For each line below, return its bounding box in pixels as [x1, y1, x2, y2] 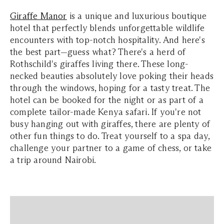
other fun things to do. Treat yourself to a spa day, [10, 130, 210, 141]
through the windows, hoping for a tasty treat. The [10, 82, 210, 93]
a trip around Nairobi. [10, 154, 96, 165]
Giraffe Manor [10, 10, 67, 21]
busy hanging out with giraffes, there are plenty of [10, 118, 210, 129]
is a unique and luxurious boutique [66, 10, 207, 21]
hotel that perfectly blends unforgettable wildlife [10, 22, 205, 33]
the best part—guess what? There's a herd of [10, 46, 186, 57]
